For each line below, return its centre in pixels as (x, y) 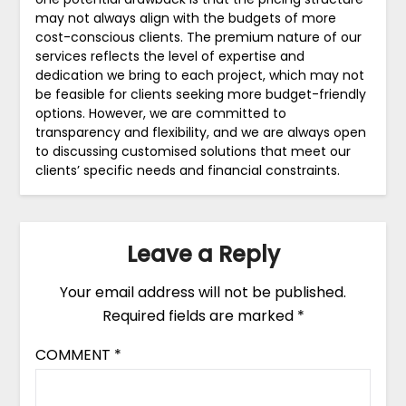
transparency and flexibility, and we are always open (200, 132)
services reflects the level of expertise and (169, 56)
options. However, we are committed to (160, 113)
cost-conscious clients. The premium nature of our (198, 37)
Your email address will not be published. (203, 293)
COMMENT (74, 355)
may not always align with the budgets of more (185, 18)
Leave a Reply (203, 255)
